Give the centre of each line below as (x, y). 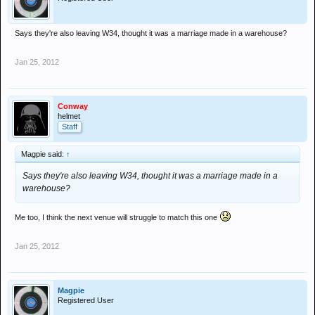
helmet (69, 116)
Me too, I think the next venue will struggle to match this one (117, 217)
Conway (73, 106)
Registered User (86, 300)
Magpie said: (44, 154)
